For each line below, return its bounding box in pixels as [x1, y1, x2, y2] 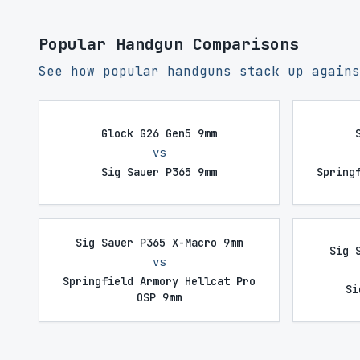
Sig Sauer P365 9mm [101, 165, 217, 179]
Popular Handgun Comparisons [39, 34, 299, 55]
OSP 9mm [137, 290, 182, 305]
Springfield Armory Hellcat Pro [63, 274, 256, 288]
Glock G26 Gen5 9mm [101, 126, 217, 141]
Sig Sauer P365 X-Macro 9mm [76, 235, 243, 250]
